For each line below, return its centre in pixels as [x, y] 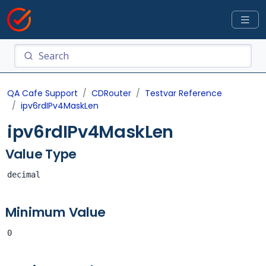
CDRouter [111, 93]
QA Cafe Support [42, 93]
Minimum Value [56, 212]
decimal [24, 175]
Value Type [41, 154]
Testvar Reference [183, 93]
